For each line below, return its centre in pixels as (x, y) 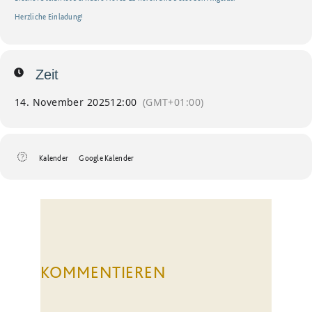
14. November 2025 (63, 102)
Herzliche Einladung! (49, 17)
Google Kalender (107, 158)
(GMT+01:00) (173, 102)
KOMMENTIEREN (103, 272)
